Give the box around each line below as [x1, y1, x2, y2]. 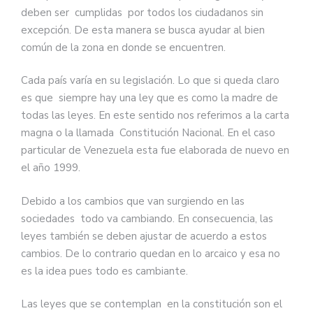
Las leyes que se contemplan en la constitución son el [21, 297, 282, 312]
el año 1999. [21, 161, 80, 175]
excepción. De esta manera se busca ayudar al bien [21, 22, 265, 37]
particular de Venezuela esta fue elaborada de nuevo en [21, 143, 289, 158]
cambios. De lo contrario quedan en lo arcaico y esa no [21, 246, 280, 261]
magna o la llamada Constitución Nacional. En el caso [21, 126, 275, 140]
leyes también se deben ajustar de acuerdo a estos [21, 228, 267, 243]
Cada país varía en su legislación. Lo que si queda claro [21, 73, 279, 88]
